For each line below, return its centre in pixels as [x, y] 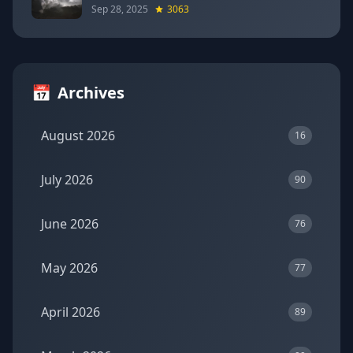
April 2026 [71, 312]
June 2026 [70, 224]
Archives [91, 93]
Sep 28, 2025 [120, 9]
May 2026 [69, 268]
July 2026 [67, 180]
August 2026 [78, 136]
